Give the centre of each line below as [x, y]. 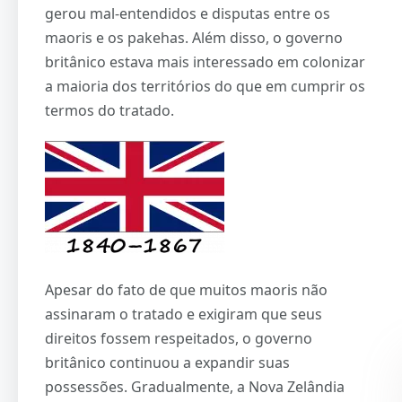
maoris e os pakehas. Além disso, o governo [194, 37]
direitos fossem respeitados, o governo [179, 338]
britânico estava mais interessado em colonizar [205, 61]
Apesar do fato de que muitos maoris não [186, 289]
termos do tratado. [109, 110]
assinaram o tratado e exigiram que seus [184, 314]
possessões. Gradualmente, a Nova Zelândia [195, 386]
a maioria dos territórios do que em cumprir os [205, 86]
